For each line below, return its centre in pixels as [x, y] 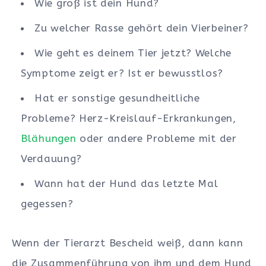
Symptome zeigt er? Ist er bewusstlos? [122, 73]
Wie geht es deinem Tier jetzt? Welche [133, 53]
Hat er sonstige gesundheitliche [117, 98]
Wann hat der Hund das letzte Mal [126, 183]
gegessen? [47, 203]
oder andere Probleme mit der [156, 138]
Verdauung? [51, 158]
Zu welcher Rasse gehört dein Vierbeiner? [142, 28]
